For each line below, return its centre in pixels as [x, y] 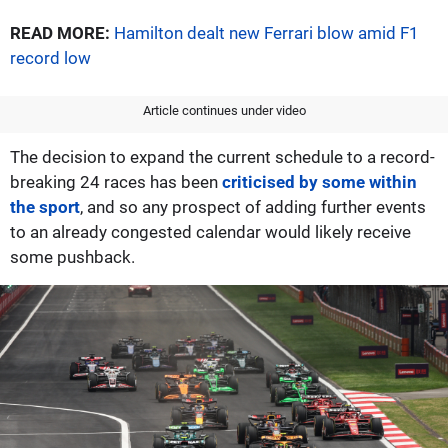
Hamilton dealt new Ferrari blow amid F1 [266, 32]
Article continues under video [224, 110]
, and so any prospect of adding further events [253, 206]
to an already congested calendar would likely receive [210, 231]
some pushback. [72, 256]
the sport [45, 206]
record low [50, 57]
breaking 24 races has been [116, 181]
